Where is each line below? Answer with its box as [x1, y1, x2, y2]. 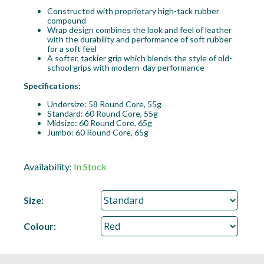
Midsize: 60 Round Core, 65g [47, 118, 152, 128]
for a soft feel [47, 44, 97, 54]
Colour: [23, 220, 56, 232]
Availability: [23, 161, 72, 173]
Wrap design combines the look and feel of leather [47, 25, 232, 35]
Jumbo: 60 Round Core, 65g [47, 127, 148, 138]
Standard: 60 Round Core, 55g [47, 108, 158, 119]
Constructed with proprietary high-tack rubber [47, 6, 219, 16]
